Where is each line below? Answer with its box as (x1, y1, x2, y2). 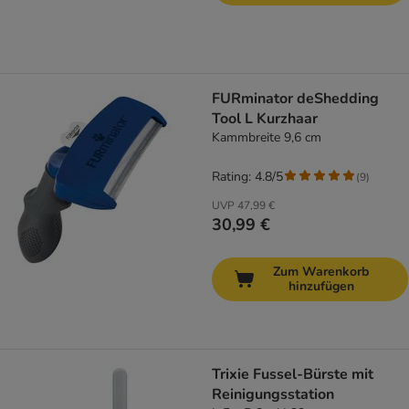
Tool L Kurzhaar (212, 109, 318, 130)
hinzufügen (288, 278, 354, 296)
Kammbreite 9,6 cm (212, 129, 321, 147)
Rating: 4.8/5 (212, 168, 283, 186)
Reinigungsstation (212, 384, 334, 405)
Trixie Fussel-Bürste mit (212, 364, 373, 385)
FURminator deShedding (212, 89, 379, 110)
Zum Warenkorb (273, 263, 369, 281)
